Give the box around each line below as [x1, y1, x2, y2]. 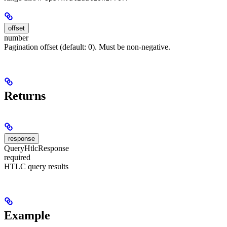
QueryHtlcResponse [4, 144, 69, 153]
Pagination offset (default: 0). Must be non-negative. [4, 43, 170, 52]
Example [4, 209, 50, 222]
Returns [4, 89, 46, 103]
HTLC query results [4, 162, 68, 171]
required [4, 153, 30, 162]
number [4, 33, 28, 43]
